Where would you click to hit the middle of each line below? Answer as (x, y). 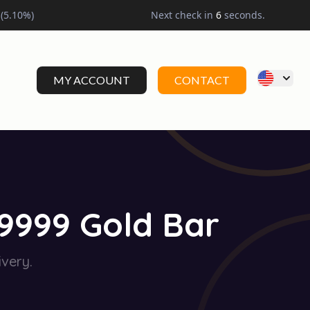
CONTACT (202, 80)
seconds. (244, 15)
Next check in (184, 15)
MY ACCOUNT (92, 80)
